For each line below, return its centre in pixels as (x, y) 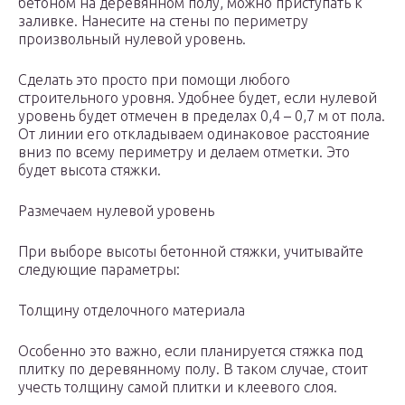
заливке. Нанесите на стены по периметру (163, 21)
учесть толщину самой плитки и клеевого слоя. (178, 387)
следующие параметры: (99, 270)
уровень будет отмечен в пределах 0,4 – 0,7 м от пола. (202, 116)
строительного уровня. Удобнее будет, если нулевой (198, 98)
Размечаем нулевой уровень (116, 211)
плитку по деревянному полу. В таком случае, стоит (193, 369)
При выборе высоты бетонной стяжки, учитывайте (191, 252)
